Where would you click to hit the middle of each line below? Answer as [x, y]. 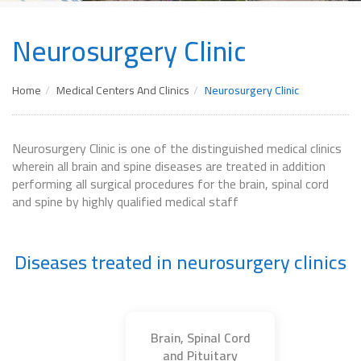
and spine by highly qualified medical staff [125, 201]
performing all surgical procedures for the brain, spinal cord [170, 184]
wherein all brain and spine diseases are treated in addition [169, 166]
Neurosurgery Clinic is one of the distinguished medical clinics [177, 148]
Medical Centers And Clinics [123, 90]
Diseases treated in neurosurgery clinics [180, 262]
